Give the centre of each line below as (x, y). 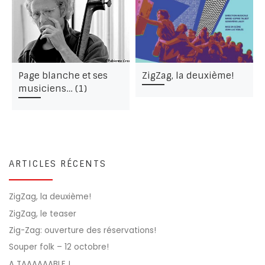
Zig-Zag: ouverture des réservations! (83, 230)
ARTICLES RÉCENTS (58, 164)
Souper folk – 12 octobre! (59, 247)
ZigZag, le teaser (43, 214)
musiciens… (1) (52, 88)
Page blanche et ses (63, 75)
